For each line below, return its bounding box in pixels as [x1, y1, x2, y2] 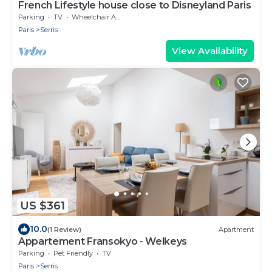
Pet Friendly [53, 249, 93, 258]
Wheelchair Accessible [72, 12, 116, 21]
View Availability [172, 44, 248, 56]
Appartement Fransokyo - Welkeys [18, 236, 188, 248]
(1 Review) [47, 225, 81, 234]
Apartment [219, 225, 254, 234]
